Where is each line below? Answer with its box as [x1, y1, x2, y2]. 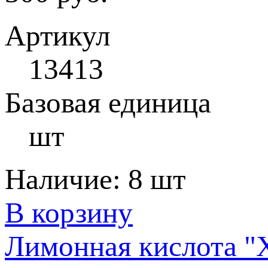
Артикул [5, 19, 110, 52]
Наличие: [5, 163, 128, 196]
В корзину [5, 196, 133, 229]
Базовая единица [5, 86, 211, 119]
